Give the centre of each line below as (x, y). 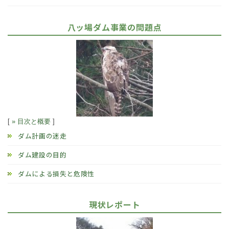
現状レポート (114, 204)
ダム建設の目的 (42, 154)
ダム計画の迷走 (42, 135)
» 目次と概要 (31, 121)
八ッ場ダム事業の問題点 (114, 27)
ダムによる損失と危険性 (56, 173)
